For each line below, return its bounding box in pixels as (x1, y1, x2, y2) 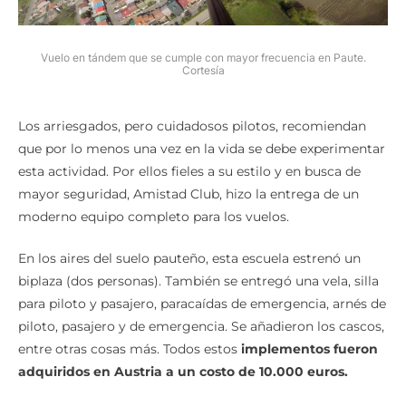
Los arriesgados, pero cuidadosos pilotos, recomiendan (18, 117, 366, 134)
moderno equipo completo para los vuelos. (18, 208, 289, 225)
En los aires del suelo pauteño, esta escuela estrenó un (18, 249, 361, 266)
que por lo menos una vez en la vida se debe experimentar (18, 140, 385, 157)
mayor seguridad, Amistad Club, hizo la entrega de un (18, 185, 359, 202)
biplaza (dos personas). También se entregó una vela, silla (18, 272, 379, 289)
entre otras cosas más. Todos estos (18, 340, 241, 357)
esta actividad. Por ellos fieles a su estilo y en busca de (18, 162, 361, 179)
